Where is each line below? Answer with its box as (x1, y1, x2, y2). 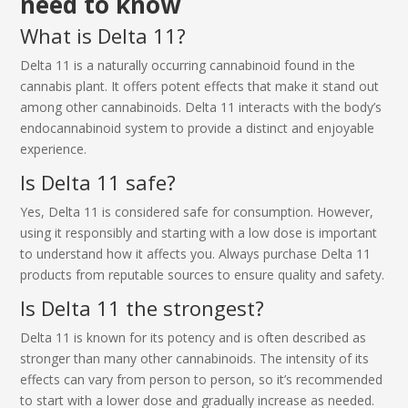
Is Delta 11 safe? (20, 168, 177, 196)
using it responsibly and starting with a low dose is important (20, 223, 378, 241)
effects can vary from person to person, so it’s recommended (20, 370, 383, 388)
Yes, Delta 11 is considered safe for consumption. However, (20, 202, 374, 220)
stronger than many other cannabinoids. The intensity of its (20, 349, 370, 367)
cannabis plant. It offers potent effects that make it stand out (20, 76, 380, 95)
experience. (20, 139, 87, 158)
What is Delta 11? (20, 21, 187, 49)
